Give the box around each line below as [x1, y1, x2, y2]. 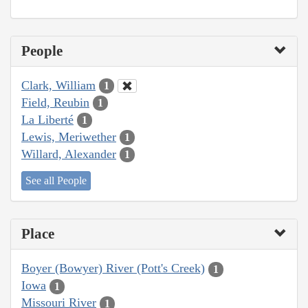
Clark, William [21, 78, 96, 92]
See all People [25, 175, 87, 187]
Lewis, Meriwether [21, 129, 116, 144]
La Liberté [21, 112, 74, 126]
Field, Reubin [21, 95, 89, 109]
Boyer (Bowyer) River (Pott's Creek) [21, 261, 205, 276]
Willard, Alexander [21, 146, 116, 161]
